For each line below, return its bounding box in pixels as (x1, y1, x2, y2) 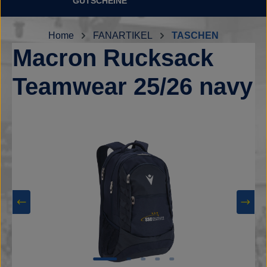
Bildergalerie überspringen (12, 124, 125, 135)
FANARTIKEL (93, 30, 153, 41)
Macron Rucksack (13, 44, 213, 71)
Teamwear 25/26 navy (13, 73, 253, 100)
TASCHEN (172, 30, 219, 41)
